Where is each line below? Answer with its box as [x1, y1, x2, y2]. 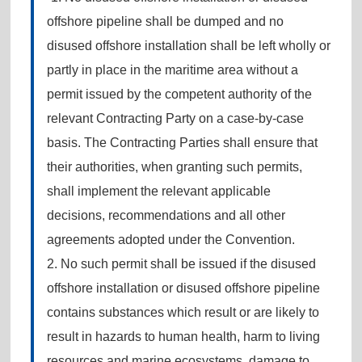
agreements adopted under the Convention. [46, 232, 295, 246]
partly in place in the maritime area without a [46, 62, 298, 77]
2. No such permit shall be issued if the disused [46, 256, 316, 271]
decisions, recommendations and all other [46, 208, 285, 222]
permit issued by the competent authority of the [46, 86, 312, 101]
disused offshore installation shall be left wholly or [46, 38, 330, 53]
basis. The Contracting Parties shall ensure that [46, 135, 318, 149]
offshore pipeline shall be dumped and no [46, 14, 284, 28]
